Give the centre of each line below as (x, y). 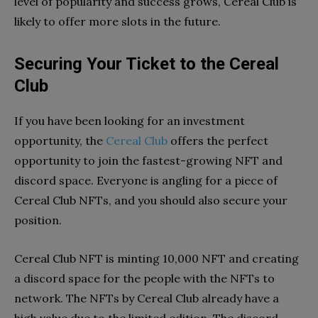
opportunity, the (60, 140)
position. (38, 220)
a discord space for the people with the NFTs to (144, 278)
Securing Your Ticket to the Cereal (147, 64)
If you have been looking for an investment (130, 120)
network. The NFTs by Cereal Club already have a (147, 298)
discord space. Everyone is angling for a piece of (146, 180)
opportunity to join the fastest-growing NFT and (148, 160)
